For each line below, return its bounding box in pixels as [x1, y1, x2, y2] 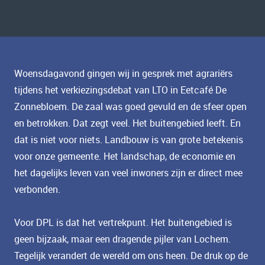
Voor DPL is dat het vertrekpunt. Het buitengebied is [14, 216, 232, 229]
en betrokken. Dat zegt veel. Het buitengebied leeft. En [14, 117, 241, 130]
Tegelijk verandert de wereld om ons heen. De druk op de [14, 249, 248, 262]
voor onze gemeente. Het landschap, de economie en [14, 150, 235, 163]
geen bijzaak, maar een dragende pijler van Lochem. [14, 232, 231, 245]
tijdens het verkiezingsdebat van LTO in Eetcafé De [14, 83, 227, 96]
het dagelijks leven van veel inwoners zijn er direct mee [14, 166, 243, 179]
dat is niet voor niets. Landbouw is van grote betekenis [14, 133, 243, 146]
